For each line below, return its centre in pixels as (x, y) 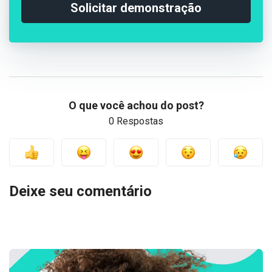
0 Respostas (136, 121)
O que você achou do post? (136, 105)
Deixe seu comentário (80, 191)
